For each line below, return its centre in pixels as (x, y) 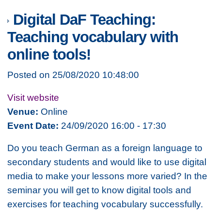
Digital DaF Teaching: (82, 20)
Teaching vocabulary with (93, 37)
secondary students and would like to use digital (107, 162)
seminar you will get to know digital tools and (99, 190)
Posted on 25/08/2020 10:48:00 (73, 75)
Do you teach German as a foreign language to (105, 148)
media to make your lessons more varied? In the (107, 176)
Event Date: (33, 125)
